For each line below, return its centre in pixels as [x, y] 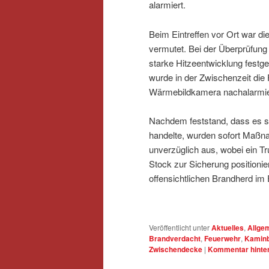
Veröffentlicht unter [179, 228]
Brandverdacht [175, 239]
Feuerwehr [222, 239]
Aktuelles [228, 228]
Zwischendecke [176, 249]
